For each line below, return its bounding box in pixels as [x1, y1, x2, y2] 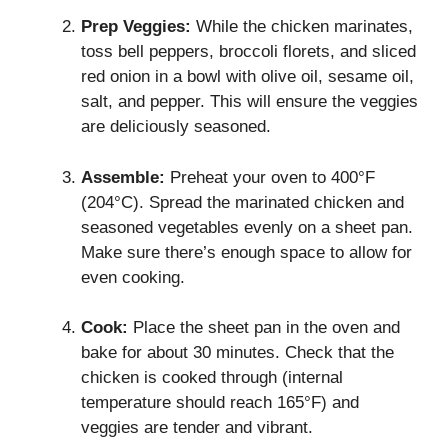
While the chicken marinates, [191, 17, 413, 37]
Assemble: [81, 167, 165, 187]
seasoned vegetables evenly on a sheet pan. [81, 217, 413, 237]
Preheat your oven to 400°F [165, 167, 375, 187]
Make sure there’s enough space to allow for [81, 242, 412, 262]
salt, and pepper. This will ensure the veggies [81, 92, 418, 112]
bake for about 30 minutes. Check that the [81, 343, 394, 363]
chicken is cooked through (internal [81, 368, 343, 388]
